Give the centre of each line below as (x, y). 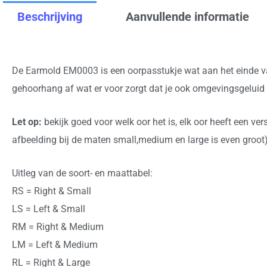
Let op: (28, 122)
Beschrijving (50, 17)
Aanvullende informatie (187, 17)
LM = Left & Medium (55, 244)
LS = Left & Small (49, 209)
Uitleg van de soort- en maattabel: (82, 173)
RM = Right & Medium (58, 226)
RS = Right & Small (52, 191)
